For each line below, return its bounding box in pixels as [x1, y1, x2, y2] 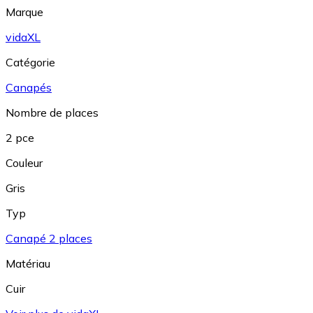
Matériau [6, 256, 50, 271]
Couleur [6, 156, 43, 170]
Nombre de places [6, 105, 99, 120]
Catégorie [6, 55, 55, 70]
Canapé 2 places [6, 231, 92, 246]
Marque [6, 5, 43, 20]
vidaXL [6, 30, 41, 45]
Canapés [6, 80, 52, 95]
